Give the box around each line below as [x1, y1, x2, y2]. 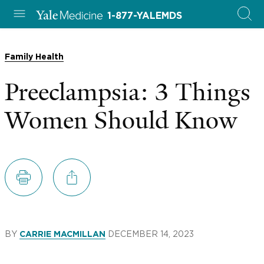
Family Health [5, 53, 64, 61]
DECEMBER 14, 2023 [108, 229, 194, 238]
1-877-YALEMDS [107, 11, 182, 21]
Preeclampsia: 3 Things [5, 77, 250, 108]
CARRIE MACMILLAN [19, 230, 105, 239]
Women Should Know [5, 105, 237, 136]
